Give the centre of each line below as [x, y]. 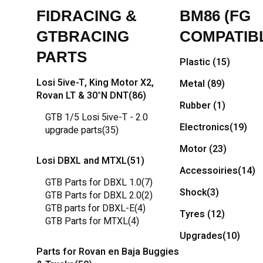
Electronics [205, 127]
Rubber [196, 106]
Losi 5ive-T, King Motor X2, [95, 83]
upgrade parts [74, 130]
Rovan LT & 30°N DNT [82, 96]
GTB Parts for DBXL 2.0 [93, 195]
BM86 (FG [215, 16]
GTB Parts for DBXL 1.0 [93, 183]
